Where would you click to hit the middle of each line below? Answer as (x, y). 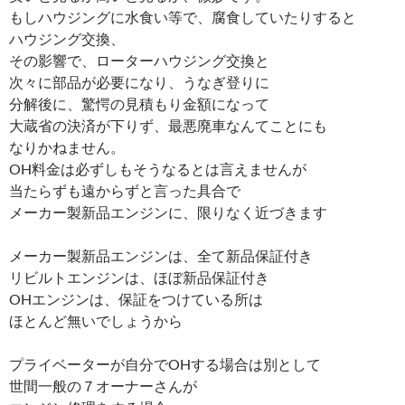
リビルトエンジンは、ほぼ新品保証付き (139, 277)
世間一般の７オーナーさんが (103, 385)
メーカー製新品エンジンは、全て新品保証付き (161, 255)
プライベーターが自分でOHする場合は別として (165, 363)
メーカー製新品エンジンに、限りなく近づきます (168, 212)
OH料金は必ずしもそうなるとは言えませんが (158, 168)
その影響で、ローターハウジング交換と (139, 60)
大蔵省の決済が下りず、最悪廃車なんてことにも (168, 125)
